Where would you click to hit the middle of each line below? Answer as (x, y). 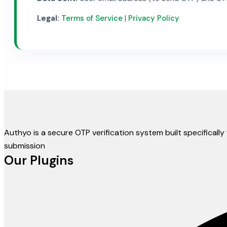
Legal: (48, 18)
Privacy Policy (154, 18)
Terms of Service (92, 18)
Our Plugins (39, 160)
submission (25, 145)
